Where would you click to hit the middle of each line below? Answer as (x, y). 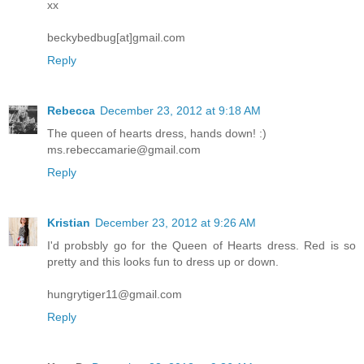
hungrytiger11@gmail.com (115, 294)
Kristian (69, 222)
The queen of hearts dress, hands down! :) (157, 133)
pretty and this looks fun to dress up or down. (163, 261)
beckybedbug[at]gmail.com (116, 37)
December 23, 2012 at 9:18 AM (180, 110)
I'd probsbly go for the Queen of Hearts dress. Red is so (201, 245)
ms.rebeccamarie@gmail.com (124, 149)
